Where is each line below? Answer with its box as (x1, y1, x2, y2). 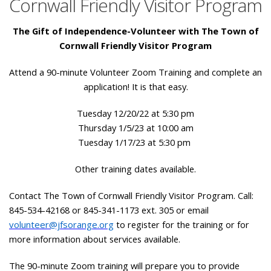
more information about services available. (9, 233, 180, 245)
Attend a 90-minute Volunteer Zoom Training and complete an (9, 66, 262, 78)
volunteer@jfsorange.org (9, 218, 114, 230)
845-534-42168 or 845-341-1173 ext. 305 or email (9, 204, 209, 216)
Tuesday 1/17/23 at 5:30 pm (78, 136, 193, 148)
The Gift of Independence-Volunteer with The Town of (12, 25, 259, 37)
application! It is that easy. (83, 80, 188, 93)
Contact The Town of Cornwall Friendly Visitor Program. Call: (9, 189, 253, 201)
